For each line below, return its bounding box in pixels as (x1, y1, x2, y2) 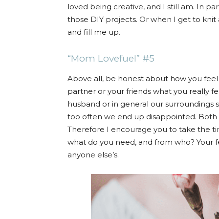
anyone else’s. (67, 150, 121, 160)
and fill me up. (67, 27, 120, 37)
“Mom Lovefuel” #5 (67, 53, 154, 65)
